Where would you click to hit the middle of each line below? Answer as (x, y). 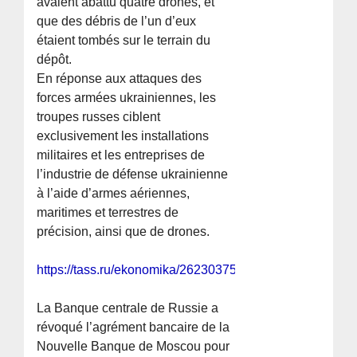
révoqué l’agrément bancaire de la (133, 328)
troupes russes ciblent (99, 117)
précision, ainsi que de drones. (124, 232)
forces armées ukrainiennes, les (127, 98)
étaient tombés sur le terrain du (124, 41)
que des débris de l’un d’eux (117, 22)
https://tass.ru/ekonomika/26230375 (137, 270)
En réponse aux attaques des (120, 79)
